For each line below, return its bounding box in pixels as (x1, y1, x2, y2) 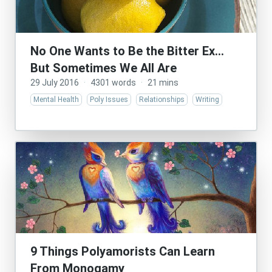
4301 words (90, 78, 136, 87)
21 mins (148, 78, 178, 87)
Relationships (139, 95, 185, 104)
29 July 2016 (30, 78, 79, 87)
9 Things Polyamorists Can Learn (30, 244, 215, 259)
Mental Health (33, 95, 79, 104)
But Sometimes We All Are (30, 61, 177, 75)
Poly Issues (90, 95, 128, 104)
